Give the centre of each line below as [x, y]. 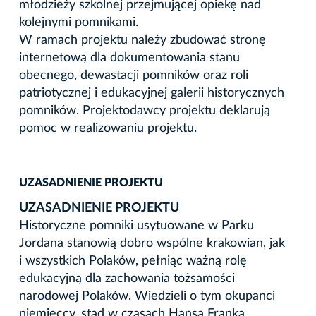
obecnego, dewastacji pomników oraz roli [134, 75]
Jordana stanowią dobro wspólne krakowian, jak [152, 243]
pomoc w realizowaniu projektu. [108, 128]
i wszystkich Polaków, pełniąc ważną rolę [133, 261]
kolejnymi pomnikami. [79, 22]
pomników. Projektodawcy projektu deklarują [145, 110]
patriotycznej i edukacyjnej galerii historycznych [152, 93]
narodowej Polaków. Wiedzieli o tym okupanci [147, 296]
